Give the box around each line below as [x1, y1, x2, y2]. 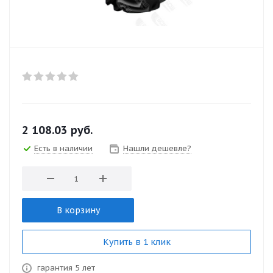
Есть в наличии [34, 143, 93, 154]
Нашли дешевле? [123, 143, 191, 154]
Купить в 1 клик [102, 236, 171, 247]
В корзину [56, 205, 100, 216]
